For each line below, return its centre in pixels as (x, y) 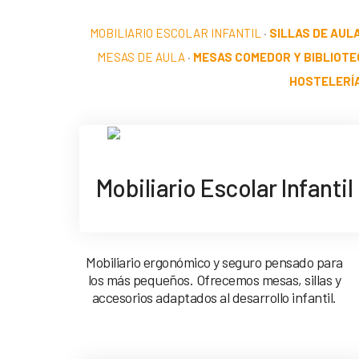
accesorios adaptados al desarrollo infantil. (214, 298)
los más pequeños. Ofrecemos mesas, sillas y (214, 280)
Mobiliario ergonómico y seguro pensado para (214, 262)
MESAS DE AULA (141, 57)
